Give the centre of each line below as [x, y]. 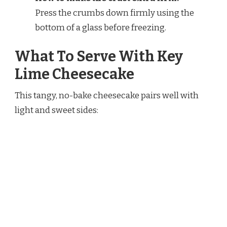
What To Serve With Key [99, 57]
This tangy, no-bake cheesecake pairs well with [107, 96]
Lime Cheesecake [74, 74]
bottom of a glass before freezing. [101, 27]
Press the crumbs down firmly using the [115, 13]
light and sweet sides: [56, 110]
